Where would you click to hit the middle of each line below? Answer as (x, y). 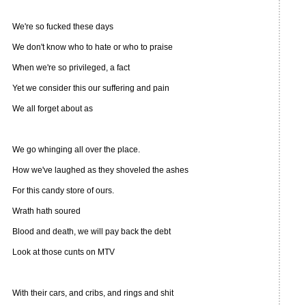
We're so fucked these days (63, 27)
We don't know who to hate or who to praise (93, 47)
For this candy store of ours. (63, 191)
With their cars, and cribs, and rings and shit (93, 293)
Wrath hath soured (46, 211)
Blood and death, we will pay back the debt (92, 232)
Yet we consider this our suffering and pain (91, 88)
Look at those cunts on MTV (64, 252)
